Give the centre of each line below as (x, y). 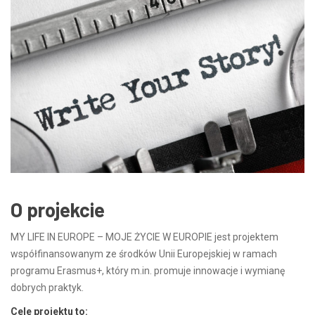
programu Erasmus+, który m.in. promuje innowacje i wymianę (148, 270)
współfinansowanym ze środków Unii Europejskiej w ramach (144, 253)
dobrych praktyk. (47, 287)
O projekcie (58, 209)
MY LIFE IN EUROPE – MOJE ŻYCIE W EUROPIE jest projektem (144, 237)
